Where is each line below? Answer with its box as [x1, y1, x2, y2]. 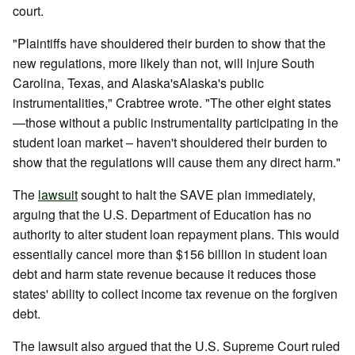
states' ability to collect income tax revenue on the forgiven [13, 284, 338, 303]
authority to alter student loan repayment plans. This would [13, 225, 339, 243]
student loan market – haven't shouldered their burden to [13, 133, 327, 151]
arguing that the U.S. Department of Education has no [13, 205, 311, 223]
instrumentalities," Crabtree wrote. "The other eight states [13, 94, 331, 112]
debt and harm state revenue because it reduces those [13, 265, 316, 283]
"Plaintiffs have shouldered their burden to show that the [13, 34, 326, 52]
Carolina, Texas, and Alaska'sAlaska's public [13, 74, 264, 92]
